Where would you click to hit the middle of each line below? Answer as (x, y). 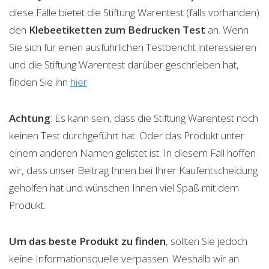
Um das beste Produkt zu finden (87, 241)
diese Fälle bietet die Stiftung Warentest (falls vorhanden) (134, 13)
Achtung (30, 118)
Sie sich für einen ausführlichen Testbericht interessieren (133, 47)
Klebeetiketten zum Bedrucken (104, 30)
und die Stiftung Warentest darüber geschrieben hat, (124, 65)
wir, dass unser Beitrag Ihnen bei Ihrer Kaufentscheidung (133, 171)
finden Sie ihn (40, 82)
